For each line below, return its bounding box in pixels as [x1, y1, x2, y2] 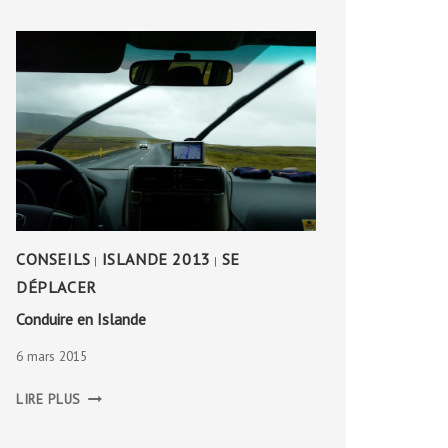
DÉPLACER [16, 276, 97, 297]
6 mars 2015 [16, 347, 88, 366]
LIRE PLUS [16, 389, 82, 408]
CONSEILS [16, 248, 91, 269]
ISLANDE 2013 [101, 248, 211, 269]
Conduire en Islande [16, 308, 147, 329]
